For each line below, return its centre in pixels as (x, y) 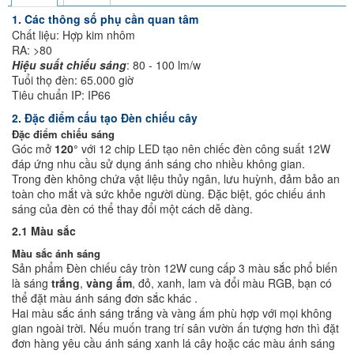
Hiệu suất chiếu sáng (69, 65)
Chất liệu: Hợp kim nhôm (75, 35)
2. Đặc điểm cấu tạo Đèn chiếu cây (106, 118)
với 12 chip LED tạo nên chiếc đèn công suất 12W (204, 149)
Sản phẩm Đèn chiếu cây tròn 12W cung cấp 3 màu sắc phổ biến (175, 268)
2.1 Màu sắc (44, 231)
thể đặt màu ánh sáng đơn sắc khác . (105, 298)
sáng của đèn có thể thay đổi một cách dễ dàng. (132, 209)
